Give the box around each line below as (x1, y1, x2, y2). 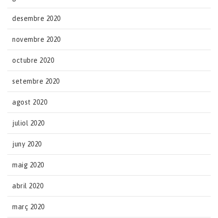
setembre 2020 (12, 77, 60, 85)
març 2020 (12, 202, 45, 211)
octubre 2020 (12, 56, 54, 64)
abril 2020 (12, 182, 43, 190)
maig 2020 (12, 161, 44, 169)
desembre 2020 (12, 14, 61, 22)
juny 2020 (12, 140, 42, 148)
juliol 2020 (12, 119, 45, 127)
